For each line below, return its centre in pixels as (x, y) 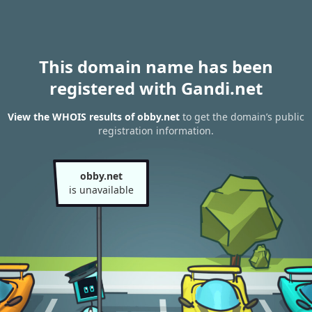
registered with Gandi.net (156, 88)
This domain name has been (156, 67)
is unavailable (101, 190)
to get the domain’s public (242, 117)
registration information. (156, 131)
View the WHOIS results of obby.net (94, 117)
